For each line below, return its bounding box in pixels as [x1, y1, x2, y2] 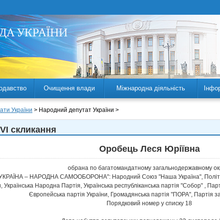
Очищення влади [44, 84, 95, 92]
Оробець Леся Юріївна [99, 144, 200, 154]
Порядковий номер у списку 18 [107, 200, 192, 207]
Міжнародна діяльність [116, 84, 185, 92]
